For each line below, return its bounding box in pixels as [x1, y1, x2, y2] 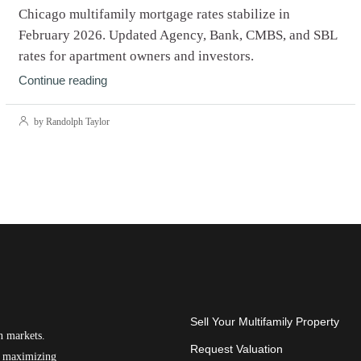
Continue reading [19, 73, 108, 87]
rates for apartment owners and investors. [19, 48, 255, 64]
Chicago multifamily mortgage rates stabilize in [19, 6, 291, 22]
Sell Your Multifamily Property [190, 314, 339, 328]
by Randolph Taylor [31, 115, 110, 127]
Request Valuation [190, 342, 283, 355]
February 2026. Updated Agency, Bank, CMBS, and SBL [19, 27, 338, 43]
